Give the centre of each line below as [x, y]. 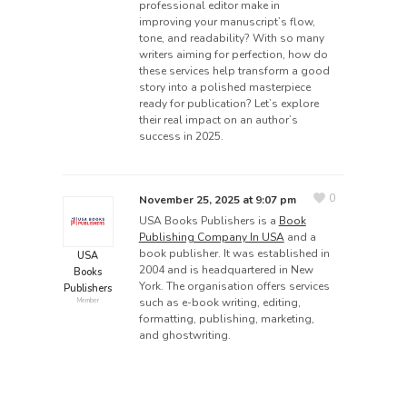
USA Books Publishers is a [208, 221]
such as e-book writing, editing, [219, 303]
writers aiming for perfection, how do [233, 55]
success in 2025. [181, 137]
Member [88, 301]
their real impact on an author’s [218, 120]
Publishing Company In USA [211, 238]
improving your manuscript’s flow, [227, 22]
